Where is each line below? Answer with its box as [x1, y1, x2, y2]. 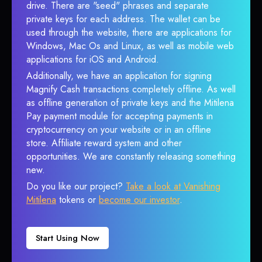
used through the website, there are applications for [26, 26, 232, 39]
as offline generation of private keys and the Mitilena [26, 96, 234, 109]
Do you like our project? [26, 180, 126, 193]
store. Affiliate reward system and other [26, 136, 182, 150]
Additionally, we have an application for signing [26, 69, 212, 82]
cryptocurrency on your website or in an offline [26, 123, 211, 136]
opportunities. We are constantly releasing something [26, 150, 236, 163]
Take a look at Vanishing [126, 180, 220, 193]
